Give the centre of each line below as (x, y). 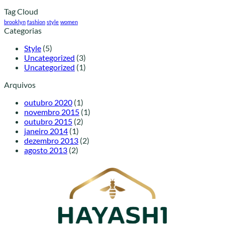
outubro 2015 (48, 121)
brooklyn (15, 22)
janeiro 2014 (46, 131)
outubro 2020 (48, 102)
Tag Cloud (21, 11)
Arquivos (20, 84)
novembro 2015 (52, 111)
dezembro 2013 (51, 140)
